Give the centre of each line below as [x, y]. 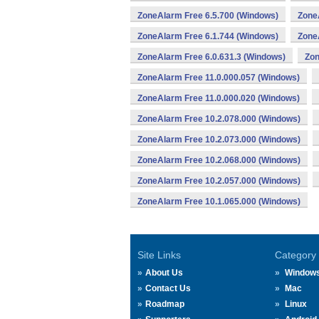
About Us [164, 273]
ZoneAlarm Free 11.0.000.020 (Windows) [219, 98]
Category [295, 255]
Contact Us [168, 288]
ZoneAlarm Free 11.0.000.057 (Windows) [219, 78]
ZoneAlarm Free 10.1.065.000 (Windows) [219, 202]
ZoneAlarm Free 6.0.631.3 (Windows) [211, 57]
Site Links [159, 255]
